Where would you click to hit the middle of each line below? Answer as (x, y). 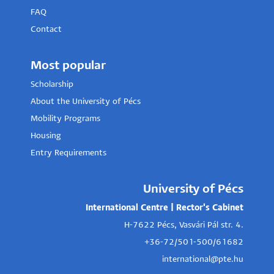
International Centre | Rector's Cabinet (165, 209)
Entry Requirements (68, 154)
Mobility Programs (65, 119)
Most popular (68, 66)
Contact (46, 30)
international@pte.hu (203, 260)
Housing (46, 136)
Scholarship (52, 85)
